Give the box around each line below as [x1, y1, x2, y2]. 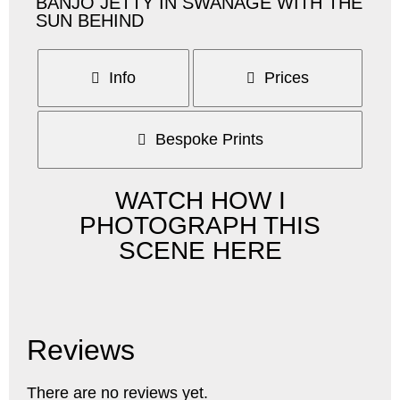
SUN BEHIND [36, 11, 144, 31]
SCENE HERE [118, 237, 282, 265]
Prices [264, 69, 309, 87]
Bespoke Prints [154, 130, 263, 149]
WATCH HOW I [114, 187, 286, 215]
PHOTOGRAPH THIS [79, 212, 321, 240]
